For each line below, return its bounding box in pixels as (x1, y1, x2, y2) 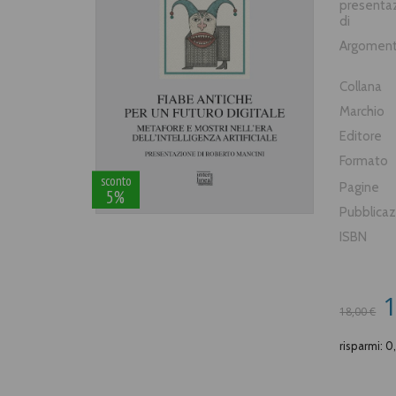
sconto (100, 171, 132, 189)
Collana (339, 79, 383, 95)
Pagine (339, 179, 380, 195)
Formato (339, 153, 389, 169)
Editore (339, 128, 383, 144)
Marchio (339, 103, 385, 119)
